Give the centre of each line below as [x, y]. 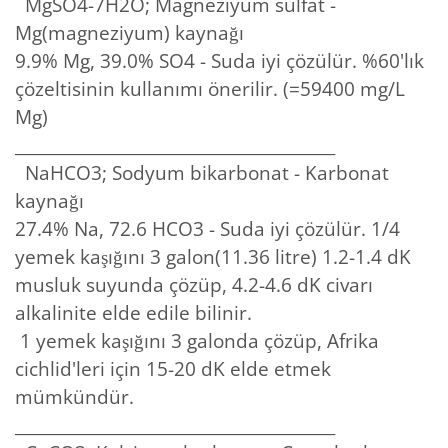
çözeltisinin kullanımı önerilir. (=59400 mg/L [210, 88]
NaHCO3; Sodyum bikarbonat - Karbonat [202, 172]
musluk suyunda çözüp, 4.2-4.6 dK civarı [194, 284]
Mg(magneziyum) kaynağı [129, 32]
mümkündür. [74, 396]
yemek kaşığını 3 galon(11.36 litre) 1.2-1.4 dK [213, 256]
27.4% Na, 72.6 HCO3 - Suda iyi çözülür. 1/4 [207, 228]
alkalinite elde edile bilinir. [133, 312]
